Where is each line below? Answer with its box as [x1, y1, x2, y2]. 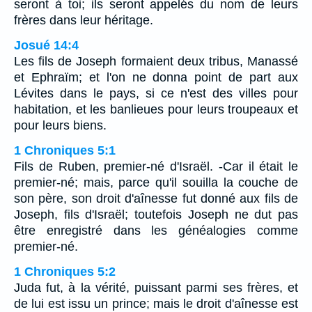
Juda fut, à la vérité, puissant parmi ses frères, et [14, 280, 298, 295]
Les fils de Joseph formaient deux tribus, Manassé [14, 54, 298, 68]
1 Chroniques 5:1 [14, 143, 116, 157]
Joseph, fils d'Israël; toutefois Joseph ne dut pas [14, 207, 298, 221]
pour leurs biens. [14, 118, 107, 132]
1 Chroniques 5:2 [14, 264, 116, 279]
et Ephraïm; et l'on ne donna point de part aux [14, 70, 298, 84]
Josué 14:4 [14, 38, 79, 52]
